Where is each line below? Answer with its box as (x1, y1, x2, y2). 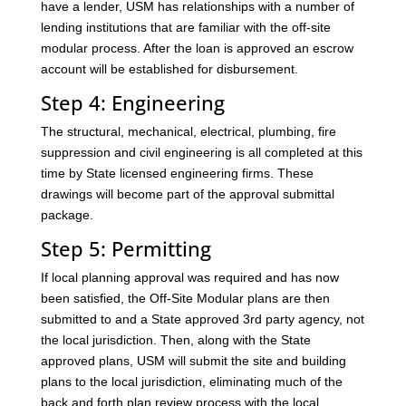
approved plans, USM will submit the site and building (40, 353, 346, 369)
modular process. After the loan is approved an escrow (40, 41, 353, 56)
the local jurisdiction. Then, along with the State (40, 333, 311, 348)
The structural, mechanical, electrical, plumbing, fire (40, 124, 336, 140)
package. (40, 208, 93, 223)
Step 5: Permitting (40, 235, 211, 263)
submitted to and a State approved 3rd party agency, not (40, 312, 364, 327)
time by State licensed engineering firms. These (40, 166, 314, 181)
